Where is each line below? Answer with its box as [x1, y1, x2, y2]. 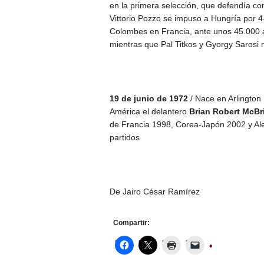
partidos [109, 132, 140, 142]
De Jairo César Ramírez [109, 186, 200, 196]
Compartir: [113, 218, 150, 227]
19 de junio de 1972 [109, 93, 188, 103]
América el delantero [109, 106, 189, 116]
